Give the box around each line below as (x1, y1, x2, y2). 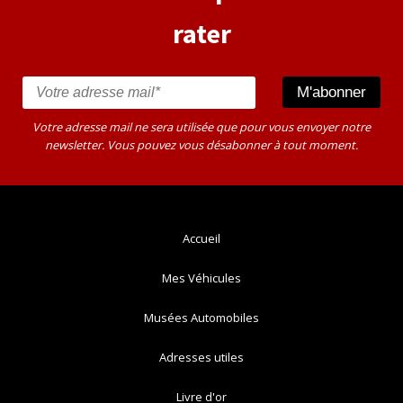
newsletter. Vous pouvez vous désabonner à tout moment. (45, 136, 358, 153)
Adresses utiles (159, 348, 244, 365)
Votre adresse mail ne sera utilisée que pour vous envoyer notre (32, 118, 371, 135)
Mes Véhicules (162, 269, 241, 286)
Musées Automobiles (144, 309, 259, 326)
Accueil (183, 229, 220, 246)
